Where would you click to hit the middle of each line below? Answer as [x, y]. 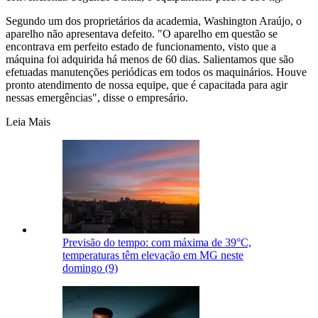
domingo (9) [90, 268]
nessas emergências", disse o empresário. [97, 98]
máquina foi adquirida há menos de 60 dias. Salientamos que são [150, 60]
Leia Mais [28, 122]
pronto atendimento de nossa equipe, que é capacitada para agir [147, 85]
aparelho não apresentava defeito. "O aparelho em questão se [142, 34]
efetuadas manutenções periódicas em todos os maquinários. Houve [156, 72]
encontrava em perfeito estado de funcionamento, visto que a [141, 47]
